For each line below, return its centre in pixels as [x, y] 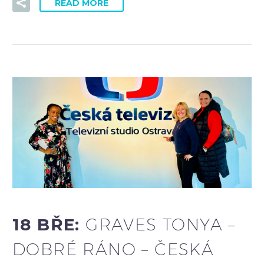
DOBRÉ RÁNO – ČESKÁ [113, 249]
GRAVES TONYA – [161, 225]
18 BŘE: [49, 225]
